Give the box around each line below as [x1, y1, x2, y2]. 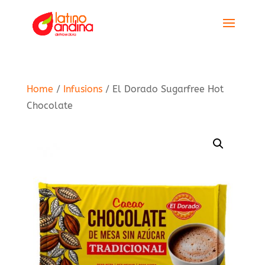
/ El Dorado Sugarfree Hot [102, 83, 224, 95]
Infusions [63, 83, 102, 95]
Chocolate [26, 100, 73, 111]
